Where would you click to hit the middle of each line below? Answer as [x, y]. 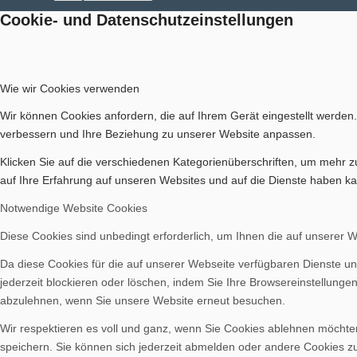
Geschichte [111, 151]
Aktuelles [106, 39]
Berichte [104, 264]
